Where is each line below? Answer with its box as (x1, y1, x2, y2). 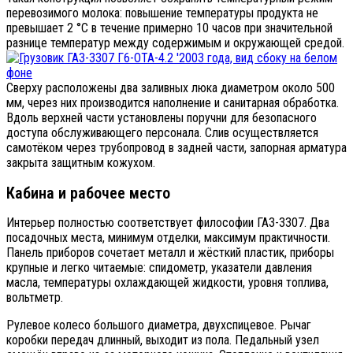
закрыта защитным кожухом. (6, 155, 155, 171)
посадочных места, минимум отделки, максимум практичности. (6, 230, 330, 246)
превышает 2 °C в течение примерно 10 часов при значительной (6, 20, 333, 36)
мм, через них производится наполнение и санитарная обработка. (6, 95, 339, 111)
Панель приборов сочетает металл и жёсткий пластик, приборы (6, 245, 334, 261)
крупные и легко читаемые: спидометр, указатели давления (6, 260, 312, 276)
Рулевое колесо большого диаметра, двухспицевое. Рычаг (6, 318, 311, 333)
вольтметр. (6, 290, 63, 306)
